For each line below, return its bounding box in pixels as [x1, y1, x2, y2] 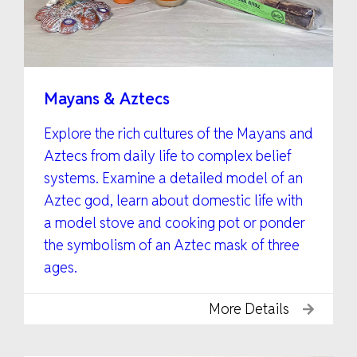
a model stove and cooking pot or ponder [44, 213, 305, 232]
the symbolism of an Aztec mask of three [44, 235, 300, 254]
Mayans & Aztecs [44, 88, 170, 109]
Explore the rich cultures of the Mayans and [44, 124, 313, 143]
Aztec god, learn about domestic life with [44, 190, 303, 210]
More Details [209, 299, 289, 318]
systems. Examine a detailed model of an [44, 168, 303, 187]
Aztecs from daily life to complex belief [44, 146, 292, 165]
